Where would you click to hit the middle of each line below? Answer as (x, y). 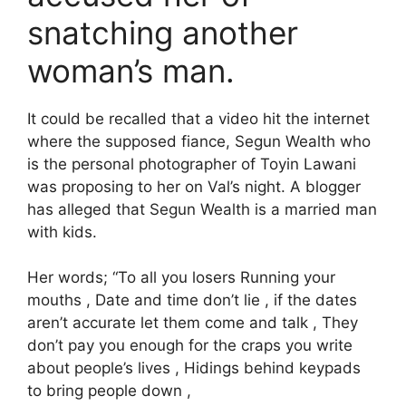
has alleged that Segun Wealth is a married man (202, 209)
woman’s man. (131, 70)
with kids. (62, 232)
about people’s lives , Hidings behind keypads (194, 368)
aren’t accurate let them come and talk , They (193, 323)
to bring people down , (109, 391)
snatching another (163, 32)
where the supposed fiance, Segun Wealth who (199, 141)
